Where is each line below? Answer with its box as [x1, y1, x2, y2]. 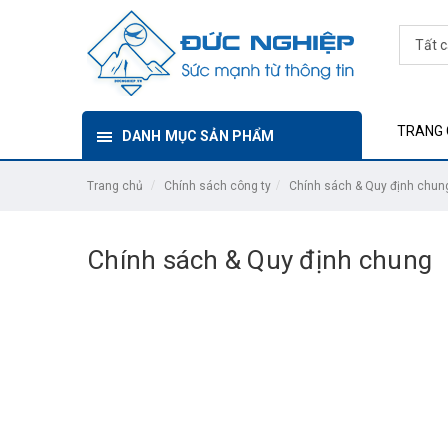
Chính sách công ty [164, 179, 271, 193]
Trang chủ [87, 179, 143, 193]
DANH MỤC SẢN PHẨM [122, 128, 275, 144]
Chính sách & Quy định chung [87, 245, 433, 275]
